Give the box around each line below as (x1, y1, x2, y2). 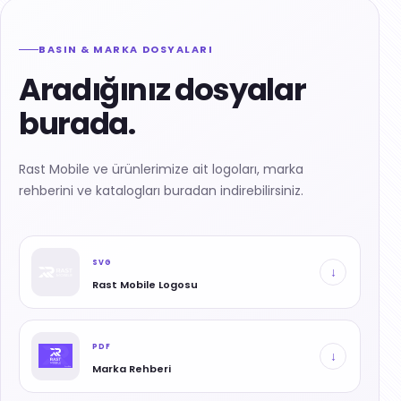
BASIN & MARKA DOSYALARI (38, 41, 214, 56)
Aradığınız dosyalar (19, 67, 306, 111)
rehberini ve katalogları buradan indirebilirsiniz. (19, 181, 303, 200)
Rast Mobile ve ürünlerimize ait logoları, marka (19, 159, 303, 178)
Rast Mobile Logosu (92, 277, 198, 293)
